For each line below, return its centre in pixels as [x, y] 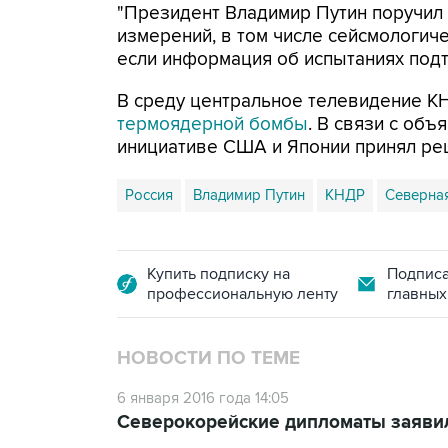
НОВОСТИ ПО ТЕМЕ [208, 358]
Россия [149, 195]
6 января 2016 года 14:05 [203, 398]
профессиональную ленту [242, 294]
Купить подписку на [218, 274]
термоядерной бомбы [212, 124]
